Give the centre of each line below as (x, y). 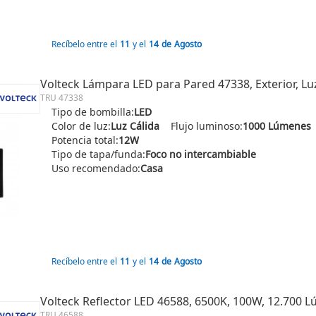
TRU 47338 (62, 98)
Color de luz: (81, 126)
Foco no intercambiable (201, 154)
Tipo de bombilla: (93, 112)
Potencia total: (85, 140)
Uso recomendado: (96, 168)
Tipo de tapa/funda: (98, 154)
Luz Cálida (135, 126)
